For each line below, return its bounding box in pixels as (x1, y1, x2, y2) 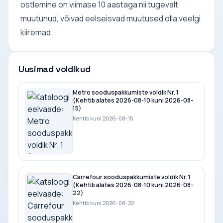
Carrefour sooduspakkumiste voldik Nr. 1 (73, 172, 191, 181)
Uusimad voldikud (18, 63, 91, 75)
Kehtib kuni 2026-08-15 (73, 114, 133, 122)
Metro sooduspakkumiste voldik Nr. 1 (73, 88, 179, 97)
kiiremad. (20, 26, 53, 38)
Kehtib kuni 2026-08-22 (73, 199, 134, 207)
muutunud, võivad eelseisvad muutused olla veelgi (20, 12, 201, 24)
